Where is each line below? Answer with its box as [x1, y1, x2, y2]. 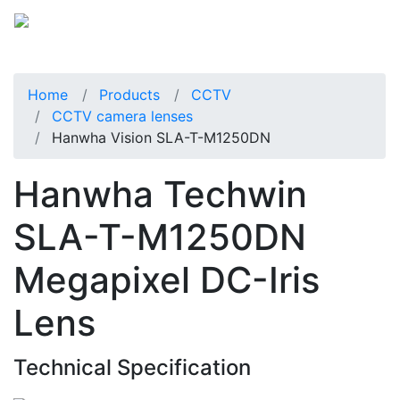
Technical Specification [13, 354, 251, 380]
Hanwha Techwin [13, 171, 307, 216]
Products [99, 85, 160, 104]
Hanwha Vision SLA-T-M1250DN [52, 128, 271, 146]
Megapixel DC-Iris [13, 257, 320, 302]
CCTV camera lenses [52, 106, 193, 125]
